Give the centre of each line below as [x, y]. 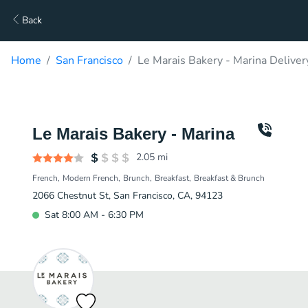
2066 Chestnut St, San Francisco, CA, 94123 [128, 196]
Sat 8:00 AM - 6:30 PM [94, 215]
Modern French [90, 178]
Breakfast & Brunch [229, 178]
